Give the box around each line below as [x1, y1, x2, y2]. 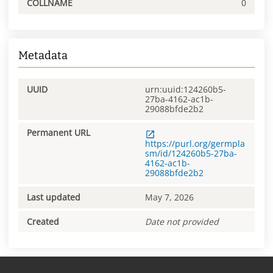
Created [27, 215, 59, 227]
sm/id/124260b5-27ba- [145, 147, 237, 160]
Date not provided [145, 215, 219, 227]
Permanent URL [27, 127, 90, 139]
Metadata [18, 48, 68, 62]
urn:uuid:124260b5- [145, 83, 226, 95]
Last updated [27, 191, 80, 203]
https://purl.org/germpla [145, 138, 245, 150]
